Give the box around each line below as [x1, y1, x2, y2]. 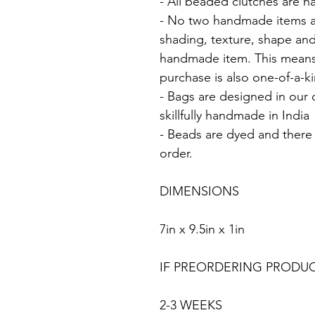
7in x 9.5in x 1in [160, 221, 245, 237]
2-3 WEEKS [160, 297, 222, 313]
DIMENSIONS [160, 183, 239, 199]
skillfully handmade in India [160, 107, 309, 123]
